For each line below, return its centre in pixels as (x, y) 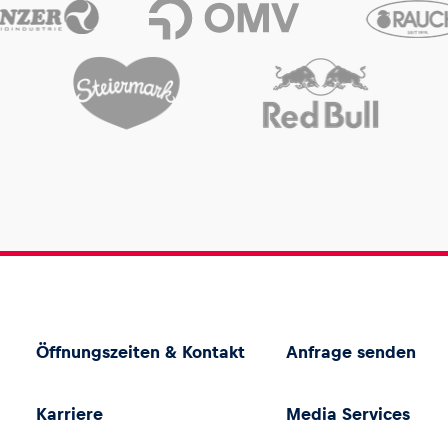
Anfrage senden (350, 352)
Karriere (70, 414)
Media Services (347, 414)
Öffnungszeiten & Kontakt (141, 352)
